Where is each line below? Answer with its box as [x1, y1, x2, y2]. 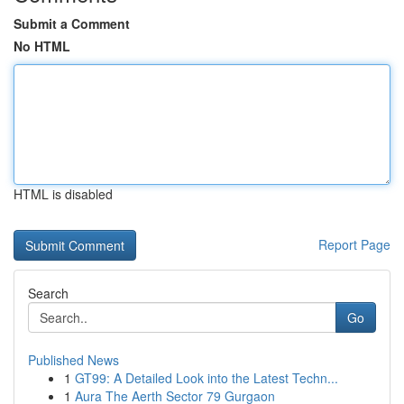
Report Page [318, 235, 390, 253]
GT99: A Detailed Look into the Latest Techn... [75, 369, 338, 387]
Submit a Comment [14, 14, 130, 32]
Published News [28, 351, 119, 369]
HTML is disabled [14, 185, 113, 203]
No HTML [14, 37, 70, 55]
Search [28, 284, 69, 302]
